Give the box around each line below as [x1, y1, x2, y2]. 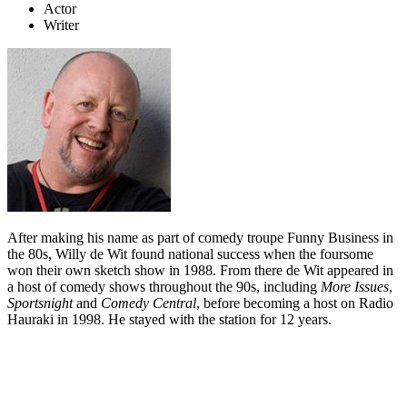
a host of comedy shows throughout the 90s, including [7, 279, 321, 295]
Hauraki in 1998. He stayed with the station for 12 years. [7, 312, 332, 328]
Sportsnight [7, 295, 73, 312]
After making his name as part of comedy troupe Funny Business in [7, 230, 393, 246]
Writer [44, 17, 79, 34]
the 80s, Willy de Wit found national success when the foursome [7, 246, 373, 263]
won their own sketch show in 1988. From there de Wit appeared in [7, 263, 393, 279]
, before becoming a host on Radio [196, 295, 393, 312]
